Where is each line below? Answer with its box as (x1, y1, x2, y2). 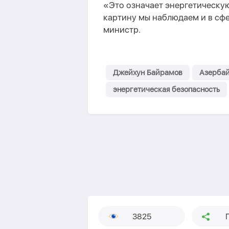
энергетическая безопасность (113, 85, 220, 94)
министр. (103, 25, 141, 35)
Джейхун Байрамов (113, 68, 182, 77)
